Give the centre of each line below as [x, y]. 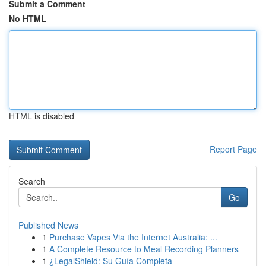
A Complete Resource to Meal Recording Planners [144, 249]
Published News [48, 225]
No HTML [28, 18]
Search [32, 181]
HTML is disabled [42, 116]
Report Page [233, 149]
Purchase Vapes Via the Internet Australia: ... [133, 237]
